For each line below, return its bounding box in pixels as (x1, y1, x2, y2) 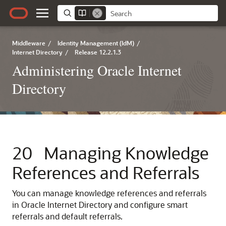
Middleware (12, 39, 45, 47)
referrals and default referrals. (12, 211, 123, 221)
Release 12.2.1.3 (75, 48, 121, 56)
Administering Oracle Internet (12, 61, 182, 80)
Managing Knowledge (44, 142, 209, 163)
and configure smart (112, 199, 188, 210)
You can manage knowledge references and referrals (12, 188, 206, 198)
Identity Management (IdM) (58, 39, 134, 47)
